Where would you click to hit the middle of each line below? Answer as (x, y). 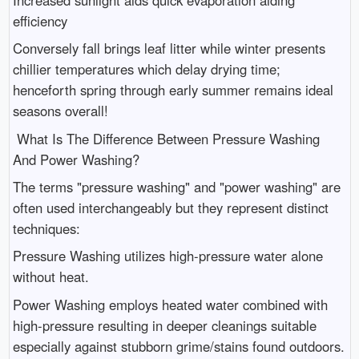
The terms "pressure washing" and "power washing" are (176, 187)
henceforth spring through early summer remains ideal (173, 90)
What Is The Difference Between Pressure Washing (166, 138)
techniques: (46, 229)
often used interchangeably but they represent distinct (170, 208)
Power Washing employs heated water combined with (170, 304)
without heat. (50, 277)
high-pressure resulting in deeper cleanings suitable (164, 325)
